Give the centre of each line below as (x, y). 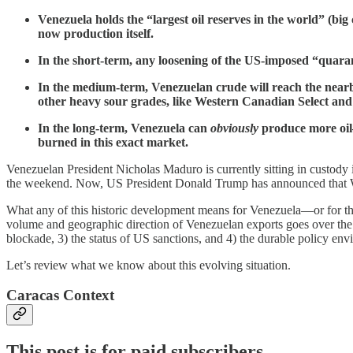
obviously (234, 128)
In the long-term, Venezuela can (124, 128)
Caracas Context (60, 295)
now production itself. (96, 33)
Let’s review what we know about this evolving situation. (149, 265)
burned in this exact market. (113, 142)
